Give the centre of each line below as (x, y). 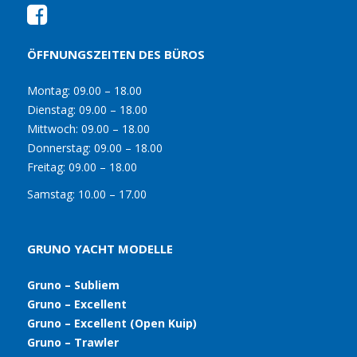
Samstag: (51, 194)
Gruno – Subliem (73, 285)
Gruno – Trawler (73, 343)
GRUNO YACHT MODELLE (100, 249)
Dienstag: (51, 110)
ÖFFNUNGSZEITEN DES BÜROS (116, 55)
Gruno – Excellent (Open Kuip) (112, 324)
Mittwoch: (52, 129)
